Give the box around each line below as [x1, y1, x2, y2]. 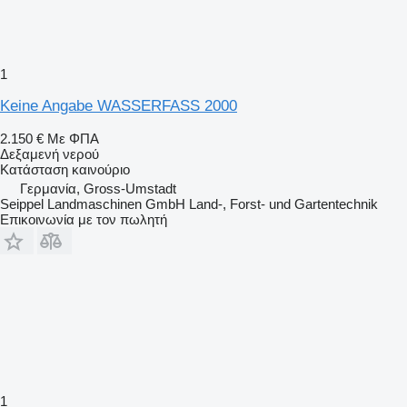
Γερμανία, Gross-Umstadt [20, 180, 176, 196]
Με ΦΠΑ [47, 130, 99, 146]
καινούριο [68, 161, 130, 177]
